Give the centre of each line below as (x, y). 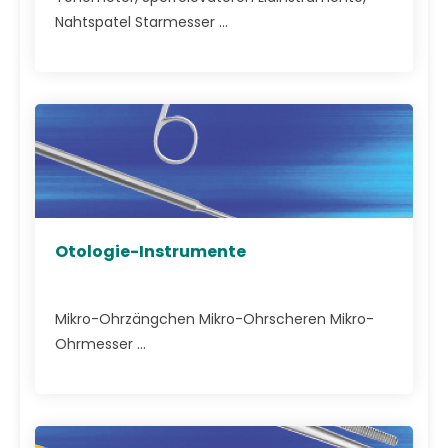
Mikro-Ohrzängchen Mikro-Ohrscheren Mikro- (214, 319)
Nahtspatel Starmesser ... (141, 22)
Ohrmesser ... (100, 344)
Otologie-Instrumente (150, 251)
